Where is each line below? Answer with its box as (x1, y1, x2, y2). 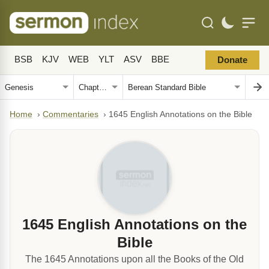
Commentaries (43, 110, 98, 119)
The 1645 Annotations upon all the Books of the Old (25, 253, 244, 264)
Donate (217, 55, 247, 65)
